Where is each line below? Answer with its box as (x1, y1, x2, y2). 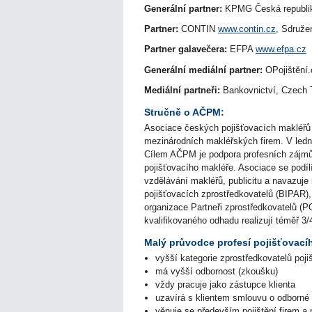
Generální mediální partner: (144, 64, 265, 75)
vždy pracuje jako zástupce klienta (155, 279, 298, 290)
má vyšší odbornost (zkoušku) (155, 266, 278, 277)
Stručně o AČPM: (144, 107, 224, 118)
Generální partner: (144, 3, 222, 14)
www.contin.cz (218, 24, 276, 35)
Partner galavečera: (144, 44, 227, 55)
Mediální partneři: (144, 85, 220, 96)
